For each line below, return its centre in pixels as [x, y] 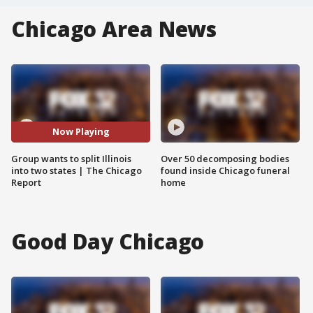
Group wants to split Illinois [71, 158]
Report [26, 182]
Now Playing [81, 132]
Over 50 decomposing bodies [225, 158]
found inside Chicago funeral [225, 170]
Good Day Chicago [108, 241]
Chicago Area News [114, 29]
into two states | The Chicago [77, 170]
